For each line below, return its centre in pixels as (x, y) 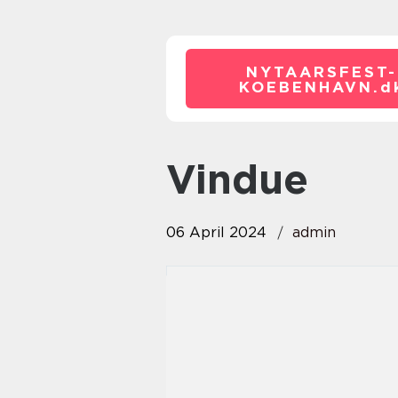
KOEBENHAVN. (309, 87)
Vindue (252, 179)
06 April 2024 (216, 232)
